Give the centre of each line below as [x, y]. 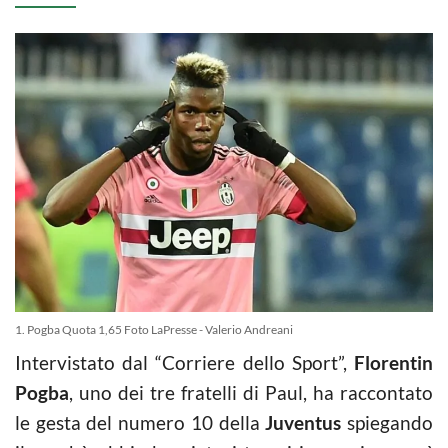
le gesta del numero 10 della [140, 422]
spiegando [387, 422]
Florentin [393, 362]
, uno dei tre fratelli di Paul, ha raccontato [251, 392]
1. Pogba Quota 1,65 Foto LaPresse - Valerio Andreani [154, 329]
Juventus [303, 422]
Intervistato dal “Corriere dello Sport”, [184, 362]
